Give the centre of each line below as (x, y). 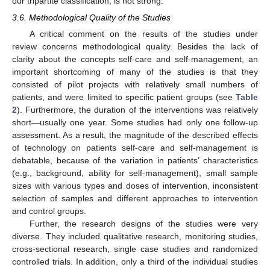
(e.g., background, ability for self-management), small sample (135, 173)
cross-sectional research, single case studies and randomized (135, 249)
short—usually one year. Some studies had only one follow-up (135, 123)
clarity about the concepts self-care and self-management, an (135, 59)
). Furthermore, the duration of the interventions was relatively (137, 110)
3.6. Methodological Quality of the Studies (91, 18)
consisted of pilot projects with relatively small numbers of (135, 85)
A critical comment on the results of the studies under (143, 34)
